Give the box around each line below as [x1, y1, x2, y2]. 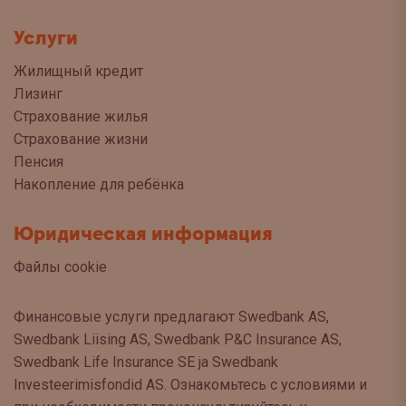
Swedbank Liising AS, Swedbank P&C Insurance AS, [14, 331, 342, 349]
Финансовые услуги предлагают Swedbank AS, [14, 308, 329, 326]
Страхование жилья [14, 108, 148, 126]
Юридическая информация [14, 221, 273, 248]
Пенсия [14, 153, 63, 171]
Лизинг [14, 85, 63, 103]
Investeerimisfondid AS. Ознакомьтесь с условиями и [14, 376, 367, 394]
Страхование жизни [14, 130, 148, 149]
